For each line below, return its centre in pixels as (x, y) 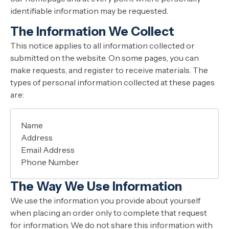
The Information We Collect (92, 32)
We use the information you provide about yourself (105, 200)
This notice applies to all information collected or (102, 46)
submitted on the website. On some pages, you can (105, 58)
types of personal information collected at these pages (112, 83)
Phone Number (50, 162)
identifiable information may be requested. (89, 11)
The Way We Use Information (96, 186)
